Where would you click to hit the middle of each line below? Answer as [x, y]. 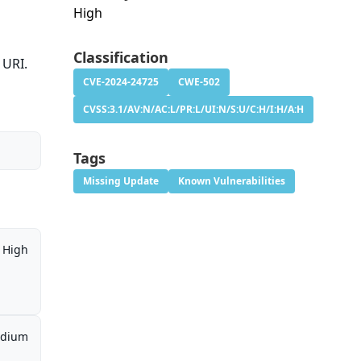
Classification [120, 58]
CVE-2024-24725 [120, 82]
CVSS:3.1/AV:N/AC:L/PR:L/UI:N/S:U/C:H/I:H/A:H [193, 110]
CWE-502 [199, 82]
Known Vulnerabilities [231, 181]
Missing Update [120, 181]
